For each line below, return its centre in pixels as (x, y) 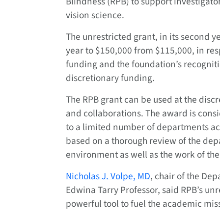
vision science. (95, 15)
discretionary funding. (111, 78)
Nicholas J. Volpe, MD (108, 177)
